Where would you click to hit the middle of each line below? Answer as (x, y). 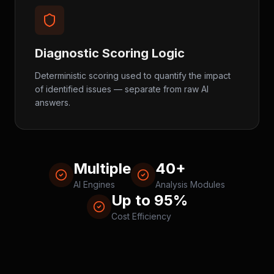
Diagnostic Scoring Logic (110, 53)
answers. (53, 102)
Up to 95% (149, 200)
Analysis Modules (190, 184)
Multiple (102, 168)
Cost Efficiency (141, 216)
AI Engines (94, 184)
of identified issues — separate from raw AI (122, 89)
